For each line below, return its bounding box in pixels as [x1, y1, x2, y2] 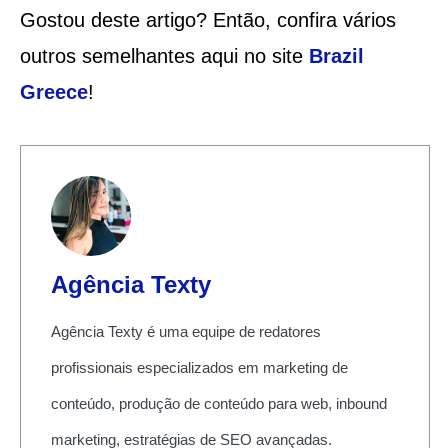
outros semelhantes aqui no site [19, 44, 309, 67]
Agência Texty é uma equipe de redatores [50, 322, 321, 340]
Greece [19, 80, 88, 103]
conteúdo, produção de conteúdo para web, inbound [50, 394, 387, 412]
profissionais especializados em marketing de [50, 358, 348, 376]
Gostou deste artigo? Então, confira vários [19, 8, 396, 31]
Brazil [308, 44, 364, 67]
